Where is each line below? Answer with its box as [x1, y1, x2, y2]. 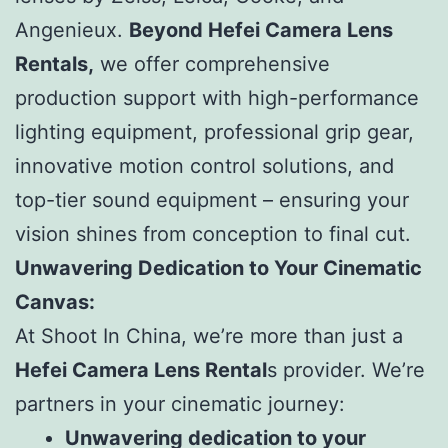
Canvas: [15, 289, 95, 314]
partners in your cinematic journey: [15, 391, 345, 416]
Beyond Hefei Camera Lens [129, 17, 393, 42]
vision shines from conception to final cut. [15, 221, 411, 246]
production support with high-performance [15, 85, 419, 110]
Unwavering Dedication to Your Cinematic [15, 255, 422, 280]
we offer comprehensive [94, 51, 330, 76]
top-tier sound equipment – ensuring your [15, 187, 409, 212]
